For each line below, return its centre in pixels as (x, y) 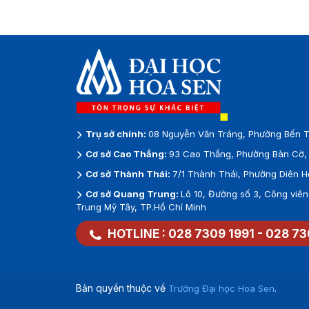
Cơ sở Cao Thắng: (126, 154)
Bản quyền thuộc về (122, 288)
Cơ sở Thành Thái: (128, 174)
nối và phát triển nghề (138, 9)
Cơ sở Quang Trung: (132, 194)
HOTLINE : (136, 234)
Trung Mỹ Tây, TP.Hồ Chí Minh (141, 207)
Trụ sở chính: (116, 134)
